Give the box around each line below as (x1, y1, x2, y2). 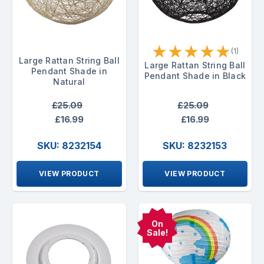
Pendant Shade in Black (144, 70, 246, 81)
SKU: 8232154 (37, 139, 101, 151)
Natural (53, 76, 85, 87)
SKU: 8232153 (163, 139, 227, 151)
